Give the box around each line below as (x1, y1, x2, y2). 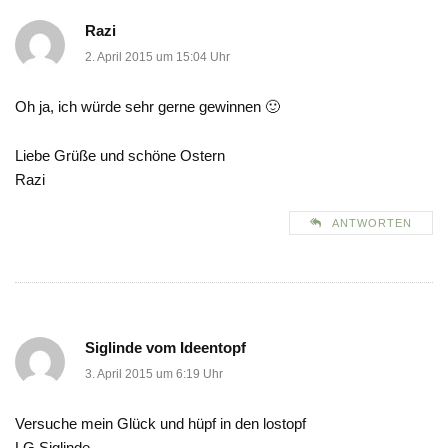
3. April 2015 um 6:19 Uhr (85, 367, 223, 382)
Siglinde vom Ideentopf (85, 339, 246, 357)
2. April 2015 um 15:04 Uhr (85, 50, 230, 65)
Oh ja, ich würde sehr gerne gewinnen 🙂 (15, 98, 280, 116)
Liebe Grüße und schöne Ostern (15, 147, 225, 165)
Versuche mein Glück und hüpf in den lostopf (15, 415, 306, 433)
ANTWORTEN (332, 217, 412, 230)
